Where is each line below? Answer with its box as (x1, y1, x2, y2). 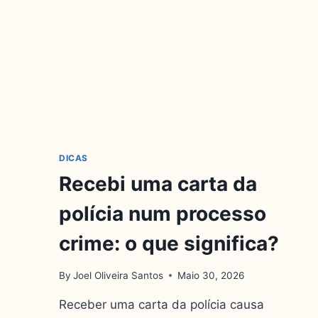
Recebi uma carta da (59, 172, 257, 197)
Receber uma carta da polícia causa (59, 297, 264, 312)
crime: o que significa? (59, 231, 279, 256)
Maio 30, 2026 (177, 269, 245, 281)
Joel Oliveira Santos (73, 269, 164, 281)
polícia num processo (59, 202, 266, 226)
